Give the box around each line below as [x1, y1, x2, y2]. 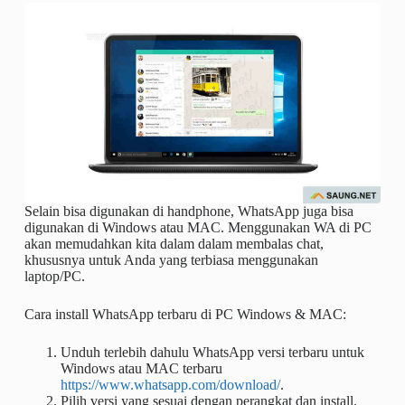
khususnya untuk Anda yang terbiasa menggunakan [24, 251, 318, 268]
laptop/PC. [24, 268, 85, 284]
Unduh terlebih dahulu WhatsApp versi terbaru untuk [60, 344, 364, 360]
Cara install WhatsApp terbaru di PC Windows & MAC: [24, 306, 346, 322]
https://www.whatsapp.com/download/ [60, 376, 280, 392]
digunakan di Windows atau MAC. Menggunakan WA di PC [24, 219, 372, 235]
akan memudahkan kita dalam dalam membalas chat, [24, 235, 324, 251]
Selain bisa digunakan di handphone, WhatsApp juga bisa [24, 202, 353, 219]
